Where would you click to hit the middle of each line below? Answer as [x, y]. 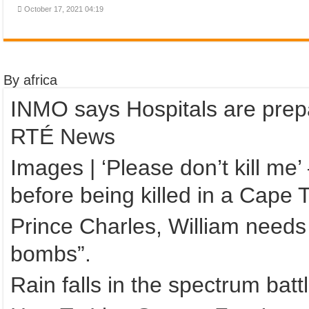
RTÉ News [62, 137]
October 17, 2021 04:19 [63, 9]
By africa [30, 80]
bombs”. [50, 254]
